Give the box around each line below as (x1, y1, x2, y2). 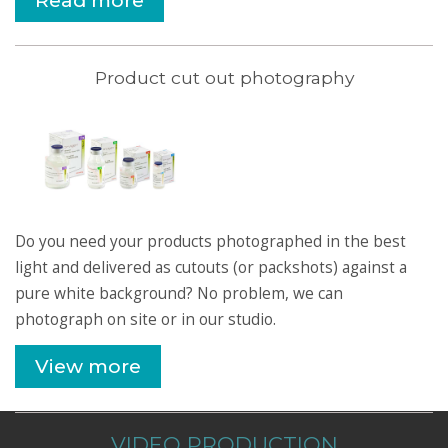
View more (35, 354, 141, 378)
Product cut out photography (94, 66, 354, 88)
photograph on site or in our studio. (15, 308, 276, 330)
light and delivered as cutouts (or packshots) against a (15, 256, 407, 278)
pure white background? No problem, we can (15, 282, 343, 304)
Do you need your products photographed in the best (15, 230, 406, 252)
